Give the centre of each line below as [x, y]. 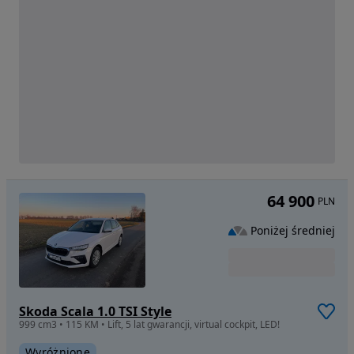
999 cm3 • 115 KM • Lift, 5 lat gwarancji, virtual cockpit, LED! [149, 325]
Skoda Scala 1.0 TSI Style [95, 312]
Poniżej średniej [293, 230]
